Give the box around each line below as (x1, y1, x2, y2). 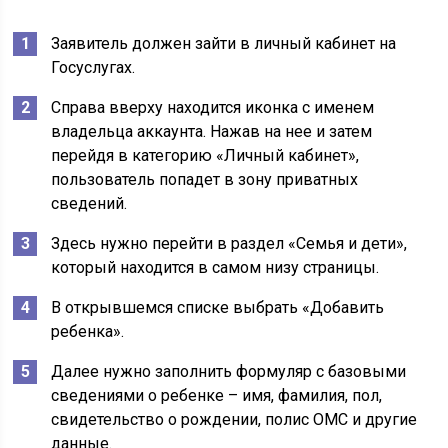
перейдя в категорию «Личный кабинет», (51, 146, 360, 165)
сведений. (51, 194, 128, 213)
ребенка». (51, 322, 125, 341)
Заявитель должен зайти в (51, 34, 255, 53)
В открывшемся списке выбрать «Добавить (51, 298, 385, 317)
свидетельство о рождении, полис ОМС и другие (51, 410, 418, 429)
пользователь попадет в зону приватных (51, 170, 359, 189)
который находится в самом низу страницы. (51, 258, 380, 277)
